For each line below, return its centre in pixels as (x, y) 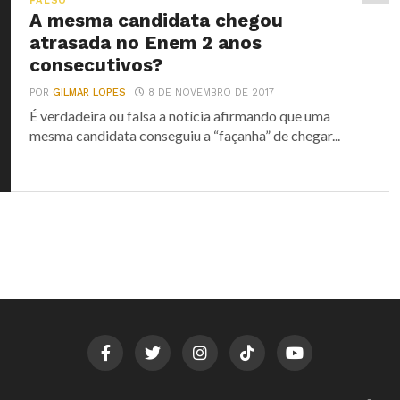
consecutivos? (96, 65)
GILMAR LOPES (90, 92)
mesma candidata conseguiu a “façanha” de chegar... (185, 135)
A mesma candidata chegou (157, 21)
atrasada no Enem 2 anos (146, 43)
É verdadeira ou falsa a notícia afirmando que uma (180, 116)
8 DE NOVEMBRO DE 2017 (212, 92)
